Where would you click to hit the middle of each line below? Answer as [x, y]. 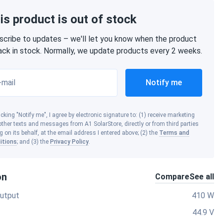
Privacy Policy [69, 142]
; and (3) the [33, 142]
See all [202, 176]
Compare [172, 176]
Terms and [174, 133]
